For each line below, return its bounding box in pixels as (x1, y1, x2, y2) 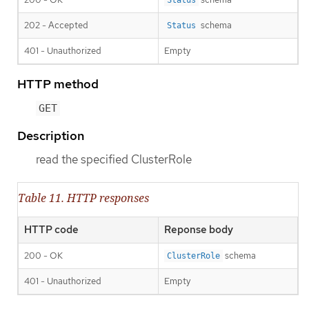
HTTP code (24, 223, 79, 237)
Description (17, 127, 84, 143)
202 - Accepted (24, 19, 88, 31)
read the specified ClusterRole (36, 151, 192, 167)
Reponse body (164, 223, 233, 237)
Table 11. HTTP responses (18, 190, 149, 206)
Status (167, 20, 196, 30)
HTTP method (17, 75, 99, 92)
